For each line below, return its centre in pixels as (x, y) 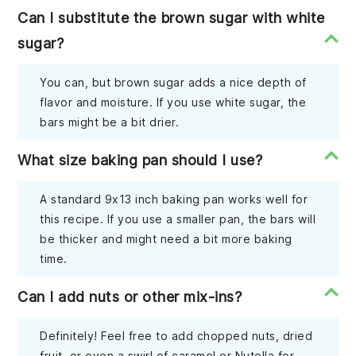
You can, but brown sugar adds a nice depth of (173, 83)
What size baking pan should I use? (140, 161)
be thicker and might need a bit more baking (166, 239)
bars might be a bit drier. (110, 122)
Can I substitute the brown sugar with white (171, 18)
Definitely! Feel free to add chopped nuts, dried (176, 336)
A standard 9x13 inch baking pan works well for (174, 199)
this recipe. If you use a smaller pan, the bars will (178, 219)
